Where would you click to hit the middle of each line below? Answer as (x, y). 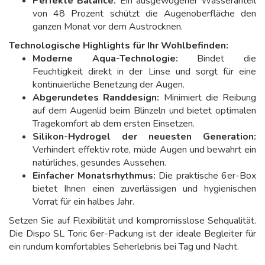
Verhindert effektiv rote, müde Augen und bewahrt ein (144, 150)
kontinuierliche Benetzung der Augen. (109, 85)
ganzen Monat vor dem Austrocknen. (108, 27)
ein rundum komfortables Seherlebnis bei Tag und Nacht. (124, 247)
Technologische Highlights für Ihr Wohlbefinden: (119, 46)
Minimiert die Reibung (208, 98)
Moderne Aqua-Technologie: (105, 59)
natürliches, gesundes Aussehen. (99, 163)
